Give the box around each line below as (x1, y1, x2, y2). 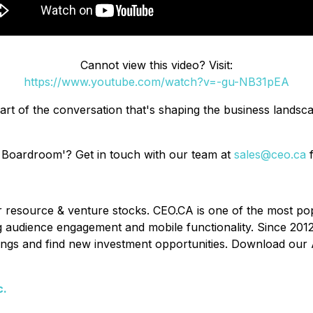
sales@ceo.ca (234, 147, 306, 161)
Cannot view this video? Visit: (80, 58, 233, 72)
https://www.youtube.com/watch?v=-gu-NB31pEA (24, 75, 289, 89)
